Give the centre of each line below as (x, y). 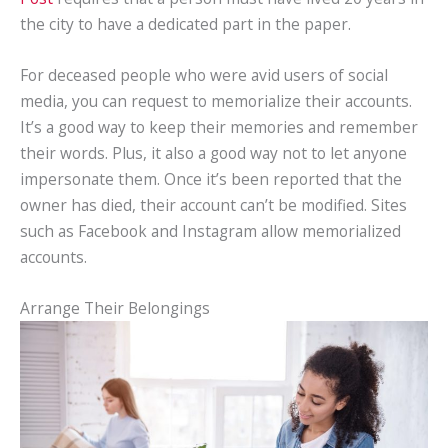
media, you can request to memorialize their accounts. (216, 100)
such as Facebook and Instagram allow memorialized (210, 230)
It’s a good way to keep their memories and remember (219, 126)
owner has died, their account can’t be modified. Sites (213, 204)
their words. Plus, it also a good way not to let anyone (213, 152)
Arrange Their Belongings (115, 307)
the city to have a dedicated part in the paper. (185, 24)
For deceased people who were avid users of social (204, 74)
